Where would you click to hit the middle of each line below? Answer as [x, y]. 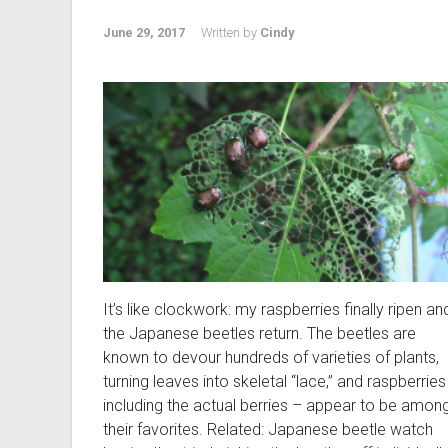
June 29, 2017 [144, 32]
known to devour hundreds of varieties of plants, [271, 358]
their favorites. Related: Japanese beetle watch [268, 430]
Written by [230, 32]
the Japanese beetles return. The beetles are [259, 334]
